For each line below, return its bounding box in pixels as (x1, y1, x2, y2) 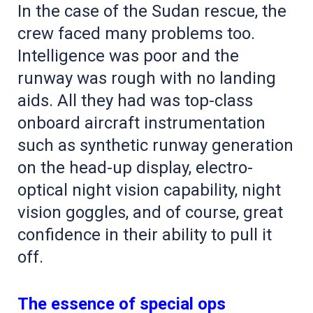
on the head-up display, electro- (17, 157, 253, 177)
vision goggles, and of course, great (17, 202, 283, 222)
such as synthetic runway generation (17, 135, 293, 155)
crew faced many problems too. (17, 23, 255, 43)
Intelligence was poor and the (17, 45, 239, 66)
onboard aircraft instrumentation (17, 112, 265, 133)
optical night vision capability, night (17, 180, 281, 200)
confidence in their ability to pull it (17, 224, 272, 245)
